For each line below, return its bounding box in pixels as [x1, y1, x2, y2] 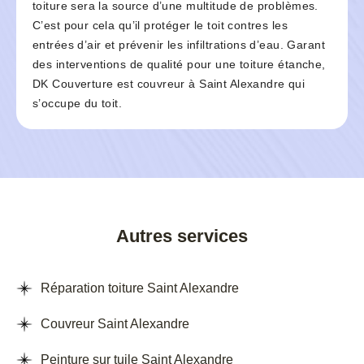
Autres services [116, 226, 248, 247]
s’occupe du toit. [32, 97, 123, 110]
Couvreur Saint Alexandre [41, 317, 189, 331]
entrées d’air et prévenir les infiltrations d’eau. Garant [32, 38, 325, 52]
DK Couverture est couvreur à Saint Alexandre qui [32, 77, 305, 91]
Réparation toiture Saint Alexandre [41, 281, 239, 296]
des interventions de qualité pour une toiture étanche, [32, 58, 326, 71]
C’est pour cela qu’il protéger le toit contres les [32, 19, 288, 32]
